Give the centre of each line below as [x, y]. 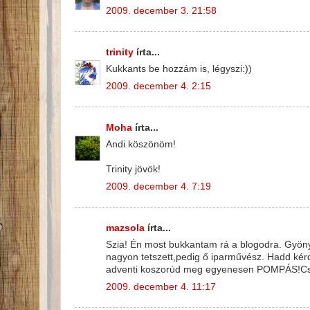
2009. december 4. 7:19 [158, 187]
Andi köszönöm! [141, 145]
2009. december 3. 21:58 [161, 11]
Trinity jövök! [133, 170]
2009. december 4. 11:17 [161, 287]
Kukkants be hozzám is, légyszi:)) [179, 69]
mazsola [125, 228]
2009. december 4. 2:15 [158, 86]
